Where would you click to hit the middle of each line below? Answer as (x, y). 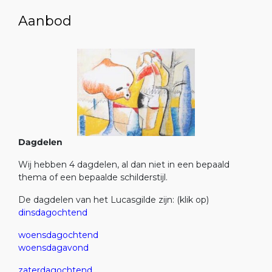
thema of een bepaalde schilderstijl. (93, 177)
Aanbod (45, 21)
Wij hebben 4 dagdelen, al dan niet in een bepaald (124, 164)
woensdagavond (53, 247)
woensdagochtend (58, 235)
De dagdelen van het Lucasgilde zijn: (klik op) (114, 199)
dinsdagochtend (53, 212)
